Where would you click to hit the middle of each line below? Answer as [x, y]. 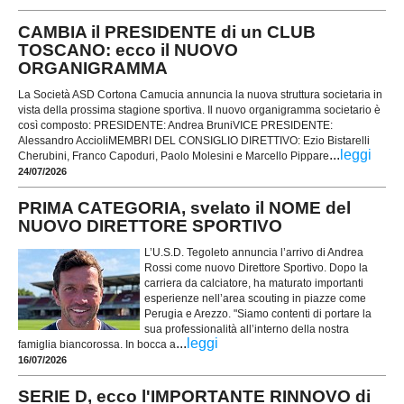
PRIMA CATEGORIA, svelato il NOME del [184, 208]
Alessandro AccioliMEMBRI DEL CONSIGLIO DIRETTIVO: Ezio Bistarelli [194, 140]
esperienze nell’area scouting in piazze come [255, 298]
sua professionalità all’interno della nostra [247, 329]
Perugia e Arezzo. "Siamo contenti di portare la [258, 313]
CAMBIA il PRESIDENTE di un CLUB [167, 32]
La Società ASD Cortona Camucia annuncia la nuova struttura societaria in [200, 94]
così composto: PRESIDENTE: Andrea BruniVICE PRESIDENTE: [175, 125]
